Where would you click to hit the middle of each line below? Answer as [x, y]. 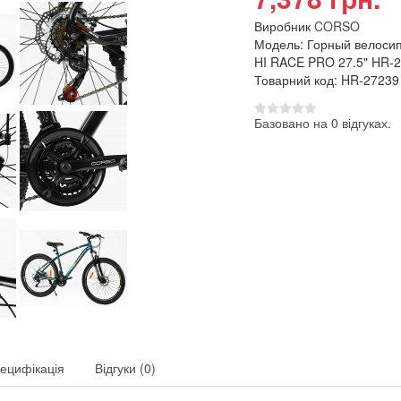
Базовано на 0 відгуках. [322, 123]
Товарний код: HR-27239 [326, 80]
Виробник [284, 26]
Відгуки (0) [125, 367]
